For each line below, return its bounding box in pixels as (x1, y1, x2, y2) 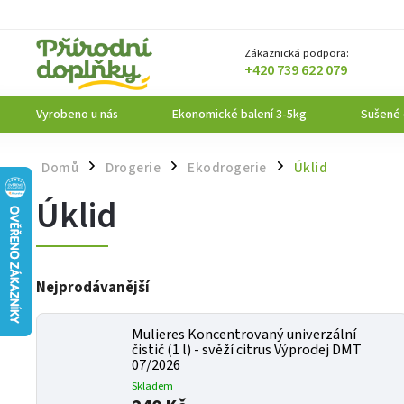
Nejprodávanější (36, 277, 150, 298)
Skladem (132, 378, 173, 394)
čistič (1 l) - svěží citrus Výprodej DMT (132, 340, 362, 360)
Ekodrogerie (188, 158, 267, 178)
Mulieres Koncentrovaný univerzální (132, 325, 356, 344)
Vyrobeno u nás (36, 106, 118, 124)
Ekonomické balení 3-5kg (172, 106, 307, 124)
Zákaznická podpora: (244, 45, 350, 61)
